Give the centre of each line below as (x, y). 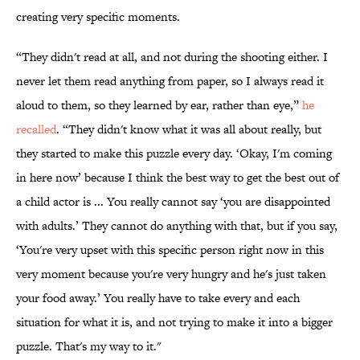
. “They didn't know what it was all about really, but (189, 129)
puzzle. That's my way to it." (89, 346)
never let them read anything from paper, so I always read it (170, 81)
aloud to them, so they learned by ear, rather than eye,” (159, 105)
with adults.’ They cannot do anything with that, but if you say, (177, 226)
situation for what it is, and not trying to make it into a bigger (174, 322)
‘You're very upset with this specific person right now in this (170, 250)
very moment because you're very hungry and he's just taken (171, 274)
